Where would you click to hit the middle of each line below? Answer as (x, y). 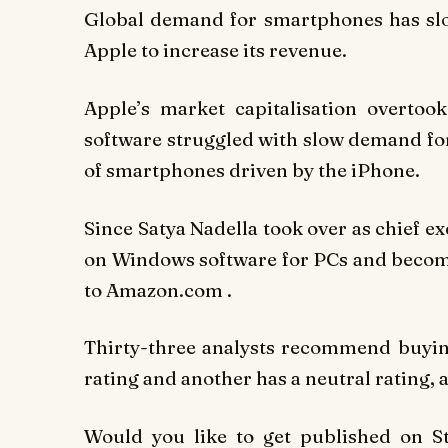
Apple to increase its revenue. (215, 50)
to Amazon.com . (158, 289)
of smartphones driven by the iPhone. (252, 169)
